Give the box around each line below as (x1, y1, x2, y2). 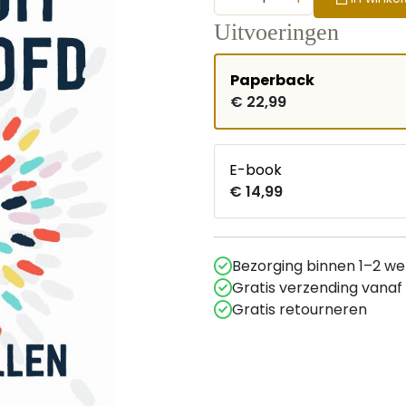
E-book (229, 159, 282, 180)
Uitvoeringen (214, 19, 339, 45)
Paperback (230, 70, 314, 91)
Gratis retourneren (232, 299, 367, 320)
